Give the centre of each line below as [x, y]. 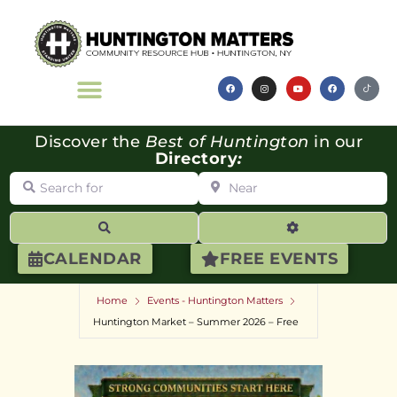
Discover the [90, 142]
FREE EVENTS [279, 259]
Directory [196, 159]
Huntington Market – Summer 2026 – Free [196, 322]
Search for [47, 178]
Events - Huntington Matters [215, 301]
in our [335, 142]
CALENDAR [92, 259]
